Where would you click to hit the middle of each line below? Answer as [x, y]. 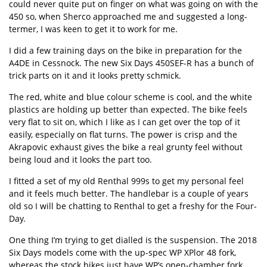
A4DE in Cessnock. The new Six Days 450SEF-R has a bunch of [131, 63]
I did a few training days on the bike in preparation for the [125, 50]
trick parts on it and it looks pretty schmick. [95, 75]
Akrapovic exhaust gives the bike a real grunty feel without [126, 147]
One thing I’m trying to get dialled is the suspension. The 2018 [133, 240]
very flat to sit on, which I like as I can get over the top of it [125, 122]
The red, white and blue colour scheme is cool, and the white [131, 97]
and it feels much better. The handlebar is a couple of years [129, 193]
